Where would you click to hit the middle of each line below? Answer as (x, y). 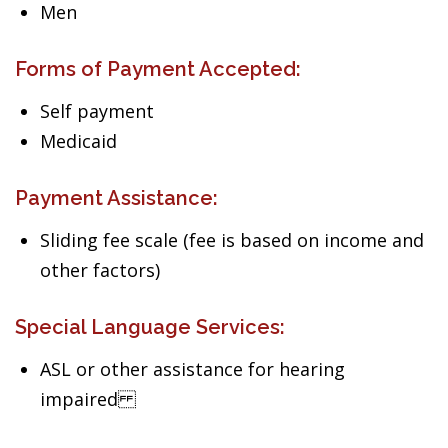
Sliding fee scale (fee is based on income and (232, 240)
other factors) (100, 270)
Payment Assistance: (116, 198)
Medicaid (78, 141)
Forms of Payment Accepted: (158, 69)
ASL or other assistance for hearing (192, 369)
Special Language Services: (150, 327)
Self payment (97, 111)
